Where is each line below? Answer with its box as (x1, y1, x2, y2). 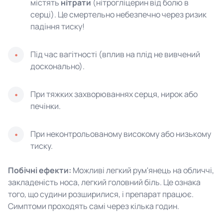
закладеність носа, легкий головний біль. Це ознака (8, 177, 201, 188)
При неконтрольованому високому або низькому (30, 128, 211, 139)
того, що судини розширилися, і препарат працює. (8, 189, 194, 200)
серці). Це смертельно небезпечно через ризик (30, 9, 207, 20)
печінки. (30, 101, 61, 111)
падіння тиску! (30, 21, 85, 32)
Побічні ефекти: (8, 165, 71, 176)
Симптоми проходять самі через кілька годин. (8, 201, 179, 212)
